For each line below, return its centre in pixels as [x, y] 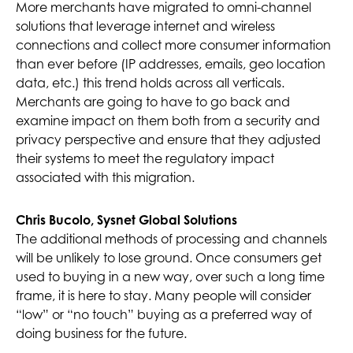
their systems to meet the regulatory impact [145, 159]
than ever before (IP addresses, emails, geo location [171, 64]
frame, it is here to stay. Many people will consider [163, 296]
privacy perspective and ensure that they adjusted [168, 140]
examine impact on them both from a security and [168, 121]
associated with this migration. [105, 178]
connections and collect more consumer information [173, 45]
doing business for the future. [101, 334]
